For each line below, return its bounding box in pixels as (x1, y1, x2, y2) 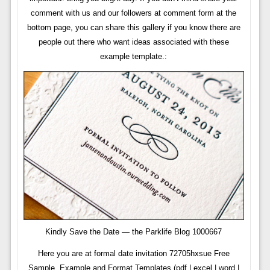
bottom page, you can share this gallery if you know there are (27, 23, 240, 33)
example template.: (100, 52, 168, 61)
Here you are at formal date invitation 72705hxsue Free (37, 248, 230, 258)
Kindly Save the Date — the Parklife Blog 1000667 (45, 227, 222, 236)
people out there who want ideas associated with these (38, 37, 229, 47)
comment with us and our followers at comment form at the (31, 8, 237, 18)
